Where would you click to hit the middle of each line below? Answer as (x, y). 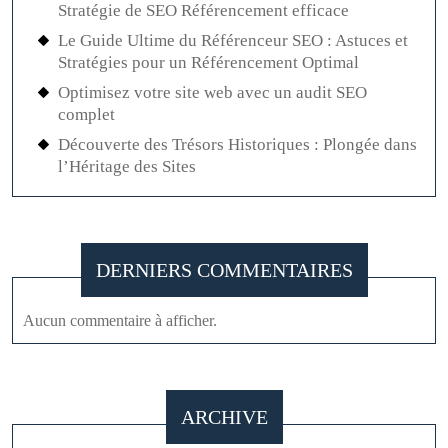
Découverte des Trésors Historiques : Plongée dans (237, 145)
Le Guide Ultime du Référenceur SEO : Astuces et (233, 41)
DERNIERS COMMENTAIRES (224, 270)
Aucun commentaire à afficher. (120, 321)
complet (86, 115)
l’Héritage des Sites (127, 167)
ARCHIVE (224, 417)
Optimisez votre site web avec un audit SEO (212, 93)
